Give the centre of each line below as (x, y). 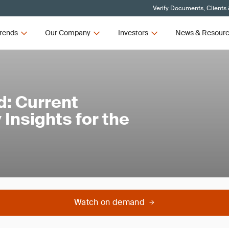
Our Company (68, 33)
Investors (133, 33)
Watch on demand (109, 202)
